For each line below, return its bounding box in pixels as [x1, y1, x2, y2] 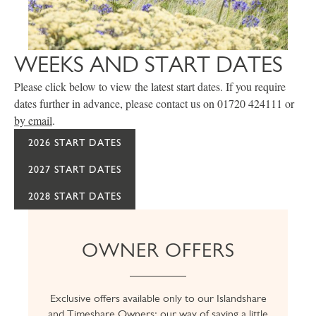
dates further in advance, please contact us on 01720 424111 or [14, 96, 294, 111]
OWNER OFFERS [81, 238, 235, 262]
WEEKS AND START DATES [14, 51, 283, 78]
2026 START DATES [28, 137, 121, 149]
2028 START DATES [28, 190, 121, 202]
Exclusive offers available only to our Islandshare [49, 291, 267, 305]
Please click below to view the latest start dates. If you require [14, 79, 286, 95]
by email [14, 113, 52, 128]
